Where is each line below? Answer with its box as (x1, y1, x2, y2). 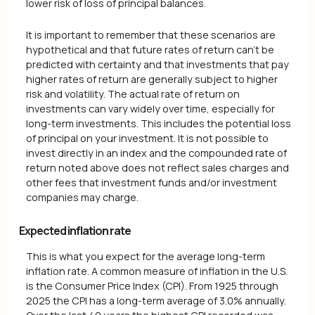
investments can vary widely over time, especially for (26, 102, 275, 116)
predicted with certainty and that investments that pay (26, 58, 289, 72)
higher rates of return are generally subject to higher (26, 72, 278, 86)
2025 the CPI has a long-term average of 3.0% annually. (26, 293, 286, 307)
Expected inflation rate (19, 223, 131, 239)
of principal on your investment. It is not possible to (26, 131, 269, 146)
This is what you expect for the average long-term (26, 249, 265, 263)
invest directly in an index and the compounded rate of (26, 146, 287, 160)
